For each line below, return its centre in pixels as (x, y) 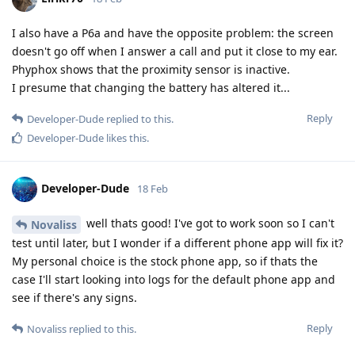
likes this (125, 138)
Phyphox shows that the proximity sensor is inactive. (151, 70)
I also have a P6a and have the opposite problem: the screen (173, 33)
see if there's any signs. (74, 298)
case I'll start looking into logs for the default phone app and (174, 280)
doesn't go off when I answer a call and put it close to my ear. (175, 52)
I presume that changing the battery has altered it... (151, 88)
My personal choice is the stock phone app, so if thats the (165, 261)
